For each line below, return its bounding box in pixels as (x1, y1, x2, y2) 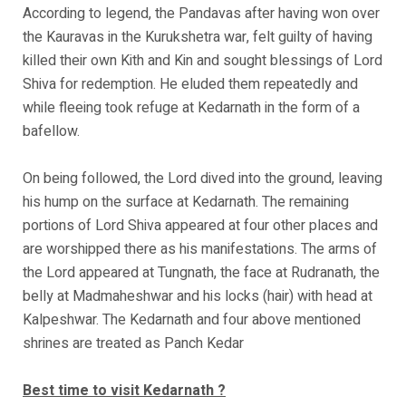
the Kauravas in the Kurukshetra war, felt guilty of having (23, 26, 372, 48)
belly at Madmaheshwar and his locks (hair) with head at (23, 285, 372, 307)
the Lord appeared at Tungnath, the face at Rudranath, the (23, 262, 380, 284)
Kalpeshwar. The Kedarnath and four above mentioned (23, 309, 361, 331)
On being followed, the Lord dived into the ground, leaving (23, 168, 382, 189)
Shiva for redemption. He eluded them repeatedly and (23, 73, 358, 95)
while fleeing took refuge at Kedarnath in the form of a (23, 97, 360, 119)
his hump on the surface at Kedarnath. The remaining (23, 191, 349, 213)
